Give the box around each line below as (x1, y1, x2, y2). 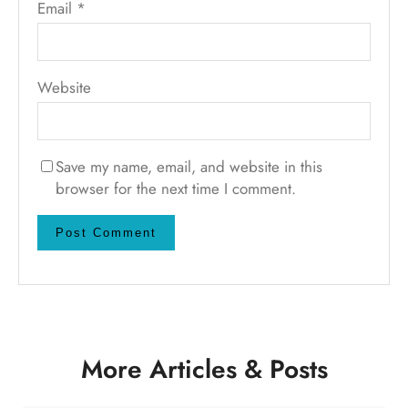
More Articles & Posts (80, 351, 328, 389)
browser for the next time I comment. (56, 178, 296, 200)
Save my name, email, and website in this (56, 156, 322, 178)
